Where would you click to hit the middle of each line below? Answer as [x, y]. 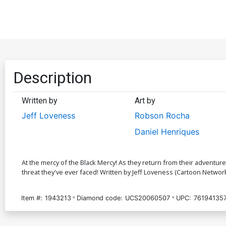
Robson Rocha [162, 115]
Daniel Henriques [167, 131]
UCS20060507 [148, 198]
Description [52, 77]
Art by [145, 100]
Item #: [32, 198]
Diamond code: [100, 198]
